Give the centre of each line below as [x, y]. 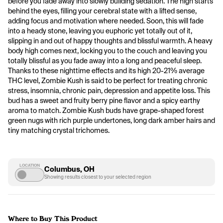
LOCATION [30, 165]
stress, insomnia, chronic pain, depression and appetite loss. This [109, 91]
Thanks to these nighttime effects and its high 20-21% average [106, 71]
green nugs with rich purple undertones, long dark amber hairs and [111, 120]
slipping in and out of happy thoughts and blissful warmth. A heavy [110, 41]
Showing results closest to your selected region [98, 177]
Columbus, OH [69, 169]
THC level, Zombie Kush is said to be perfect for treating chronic [108, 81]
